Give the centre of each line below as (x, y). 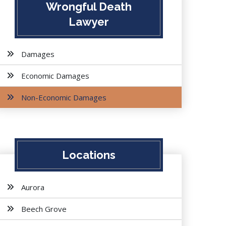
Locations (89, 155)
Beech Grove (44, 209)
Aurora (33, 187)
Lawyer (89, 22)
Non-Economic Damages (64, 97)
